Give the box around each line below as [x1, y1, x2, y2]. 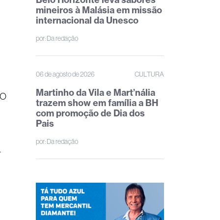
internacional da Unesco [36, 15, 138, 26]
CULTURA [135, 70, 164, 78]
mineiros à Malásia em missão [36, 4, 162, 16]
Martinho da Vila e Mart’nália [36, 87, 155, 98]
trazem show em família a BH [36, 97, 158, 109]
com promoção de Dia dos [36, 108, 145, 119]
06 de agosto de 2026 [36, 70, 95, 78]
